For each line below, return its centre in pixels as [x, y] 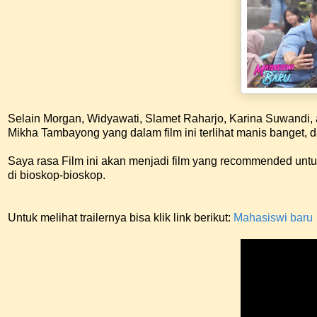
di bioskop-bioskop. [57, 175]
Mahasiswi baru [273, 218]
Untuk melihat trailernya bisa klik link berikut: [121, 218]
